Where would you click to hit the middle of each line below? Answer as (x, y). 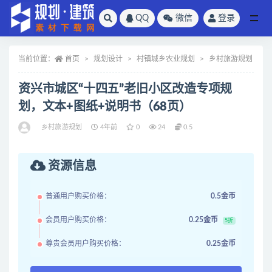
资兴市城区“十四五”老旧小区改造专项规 (125, 89)
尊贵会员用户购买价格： (86, 243)
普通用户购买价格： (78, 196)
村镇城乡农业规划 (166, 59)
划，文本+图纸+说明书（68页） (105, 107)
